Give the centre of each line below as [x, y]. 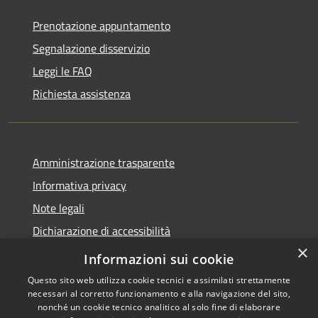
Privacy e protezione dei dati [101, 253]
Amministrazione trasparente [104, 162]
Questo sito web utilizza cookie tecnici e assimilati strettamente [159, 280]
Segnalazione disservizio [91, 48]
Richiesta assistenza [82, 93]
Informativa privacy [79, 185]
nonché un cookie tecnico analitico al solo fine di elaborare [159, 307]
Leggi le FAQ [62, 71]
